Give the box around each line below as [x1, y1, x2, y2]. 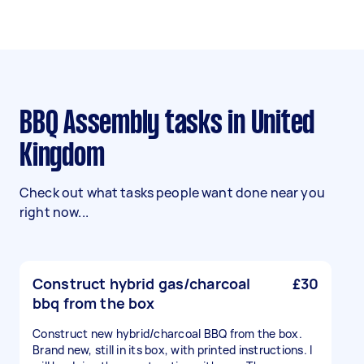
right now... [19, 203, 89, 221]
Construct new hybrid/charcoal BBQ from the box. [32, 326, 302, 341]
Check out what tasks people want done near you [19, 184, 325, 201]
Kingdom [19, 142, 105, 171]
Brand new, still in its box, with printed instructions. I [32, 342, 313, 357]
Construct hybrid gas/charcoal [32, 274, 251, 293]
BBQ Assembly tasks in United [19, 110, 32, 139]
